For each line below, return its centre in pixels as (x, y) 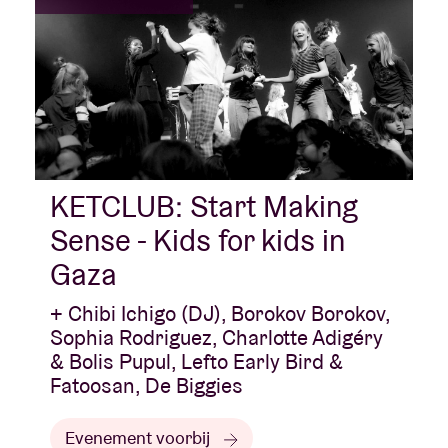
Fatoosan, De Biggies (146, 386)
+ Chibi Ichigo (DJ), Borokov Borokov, (220, 314)
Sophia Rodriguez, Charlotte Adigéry (216, 338)
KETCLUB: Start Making (204, 207)
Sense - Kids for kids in (197, 241)
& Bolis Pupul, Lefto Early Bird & (196, 362)
